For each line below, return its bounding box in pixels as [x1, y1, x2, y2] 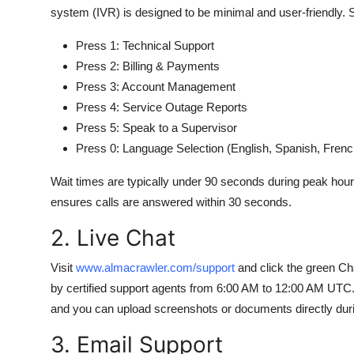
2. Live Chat [51, 224, 175, 251]
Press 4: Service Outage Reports [76, 100, 247, 114]
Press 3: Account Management [76, 80, 235, 93]
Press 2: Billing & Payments [76, 59, 220, 73]
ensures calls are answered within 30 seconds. [51, 195, 292, 209]
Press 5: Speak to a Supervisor [76, 121, 237, 134]
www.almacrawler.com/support [76, 261, 235, 274]
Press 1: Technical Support [76, 39, 214, 52]
